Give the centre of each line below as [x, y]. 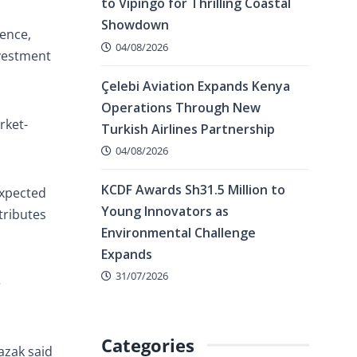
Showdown [135, 25]
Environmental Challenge [178, 232]
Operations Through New [181, 107]
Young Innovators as [165, 211]
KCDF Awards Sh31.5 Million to [193, 189]
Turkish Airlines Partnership [188, 129]
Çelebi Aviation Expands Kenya [196, 86]
